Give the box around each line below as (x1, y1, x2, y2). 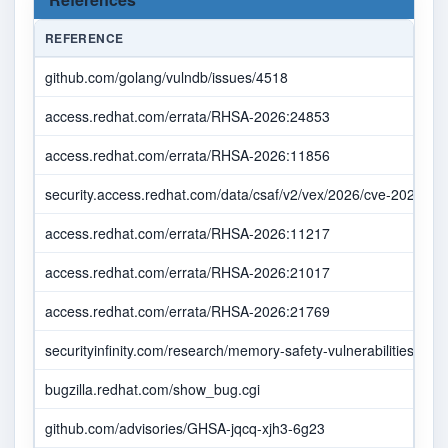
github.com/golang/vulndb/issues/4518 (45, 67, 288, 88)
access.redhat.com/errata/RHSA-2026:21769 (45, 301, 330, 322)
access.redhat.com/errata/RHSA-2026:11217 (45, 223, 330, 244)
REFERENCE (45, 29, 124, 48)
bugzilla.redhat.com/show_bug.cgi (45, 379, 260, 400)
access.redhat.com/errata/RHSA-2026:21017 (45, 262, 330, 283)
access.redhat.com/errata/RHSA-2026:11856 (45, 145, 330, 166)
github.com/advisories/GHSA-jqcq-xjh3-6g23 (45, 418, 325, 439)
